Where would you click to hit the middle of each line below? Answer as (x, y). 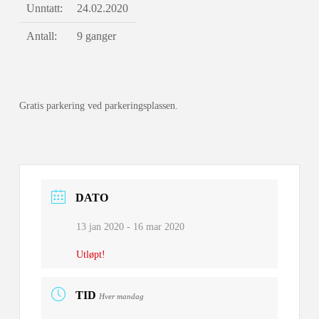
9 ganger (96, 36)
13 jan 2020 (100, 227)
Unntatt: (44, 9)
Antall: (41, 36)
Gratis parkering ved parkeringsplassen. (98, 106)
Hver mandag (121, 297)
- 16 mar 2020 (154, 227)
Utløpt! (90, 255)
